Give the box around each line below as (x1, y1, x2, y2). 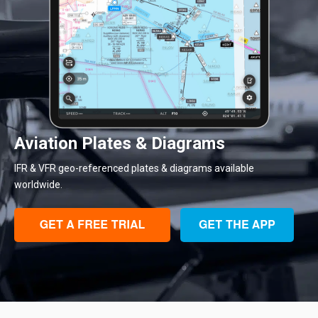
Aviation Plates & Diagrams (14, 133, 225, 153)
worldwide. (14, 178, 62, 190)
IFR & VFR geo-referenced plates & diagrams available (14, 162, 254, 174)
